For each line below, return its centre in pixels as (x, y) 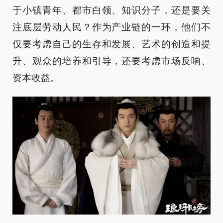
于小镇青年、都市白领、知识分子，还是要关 (111, 10)
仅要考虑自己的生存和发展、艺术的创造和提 (111, 44)
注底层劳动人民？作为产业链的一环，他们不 (111, 27)
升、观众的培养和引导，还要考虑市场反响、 (111, 61)
